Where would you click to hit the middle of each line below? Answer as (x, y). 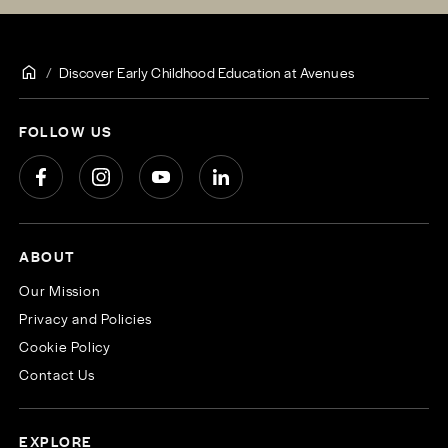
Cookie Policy (65, 345)
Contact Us (57, 373)
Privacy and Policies (86, 317)
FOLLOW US (66, 130)
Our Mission (60, 289)
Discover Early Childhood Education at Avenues (206, 71)
